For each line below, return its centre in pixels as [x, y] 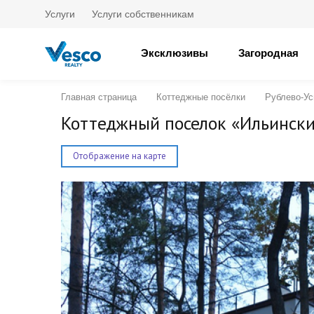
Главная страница [99, 97]
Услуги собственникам [143, 14]
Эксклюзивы [175, 53]
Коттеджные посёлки [201, 97]
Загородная [268, 53]
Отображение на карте [120, 156]
